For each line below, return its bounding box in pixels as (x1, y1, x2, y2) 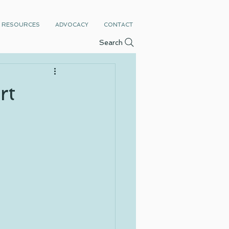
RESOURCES (2, 21, 40, 28)
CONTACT (104, 21, 133, 28)
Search (99, 38, 123, 47)
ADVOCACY (55, 21, 88, 28)
